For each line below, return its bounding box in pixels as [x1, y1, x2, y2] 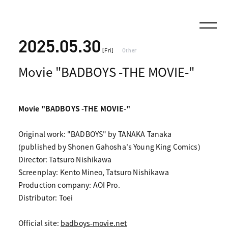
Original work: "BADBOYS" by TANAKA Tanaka [18, 129, 172, 139]
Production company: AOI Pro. [18, 180, 120, 190]
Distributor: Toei [18, 192, 73, 203]
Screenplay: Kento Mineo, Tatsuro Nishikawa [18, 167, 169, 177]
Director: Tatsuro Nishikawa [18, 154, 112, 164]
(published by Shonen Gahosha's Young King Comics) [18, 141, 201, 152]
